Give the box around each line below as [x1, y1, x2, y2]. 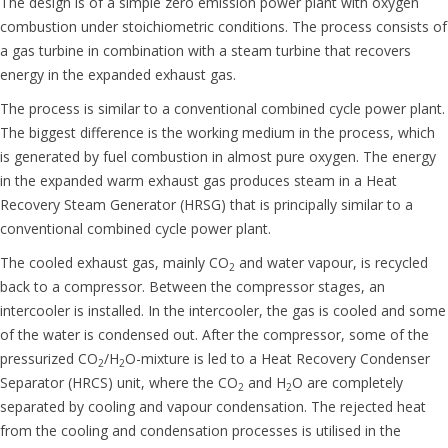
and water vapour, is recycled [235, 253, 428, 272]
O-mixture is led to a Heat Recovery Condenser [125, 349, 430, 368]
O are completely [292, 373, 403, 392]
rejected [340, 397, 393, 416]
